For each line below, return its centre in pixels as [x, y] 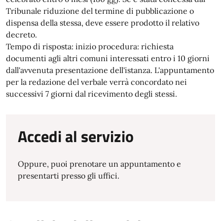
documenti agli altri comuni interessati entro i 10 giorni [108, 58]
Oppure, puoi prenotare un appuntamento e [99, 164]
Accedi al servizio [76, 136]
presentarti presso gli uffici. [69, 176]
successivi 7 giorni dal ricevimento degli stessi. [92, 94]
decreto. [21, 35]
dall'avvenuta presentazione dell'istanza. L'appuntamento [110, 70]
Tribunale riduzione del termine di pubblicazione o [100, 11]
